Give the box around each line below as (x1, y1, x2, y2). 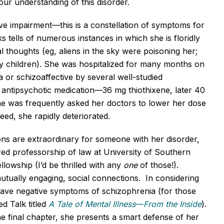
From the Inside (143, 198, 201, 209)
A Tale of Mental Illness (48, 198, 135, 209)
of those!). (137, 159, 178, 170)
